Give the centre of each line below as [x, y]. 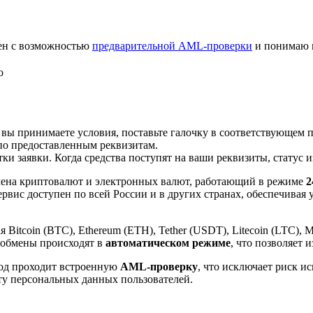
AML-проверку [159, 266]
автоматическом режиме [168, 242]
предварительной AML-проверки [172, 45]
